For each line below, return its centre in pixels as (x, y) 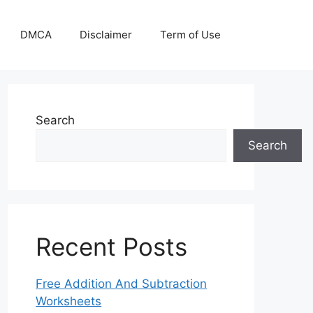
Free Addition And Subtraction (122, 284)
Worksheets (69, 301)
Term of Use (190, 35)
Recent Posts (112, 247)
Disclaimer (106, 35)
